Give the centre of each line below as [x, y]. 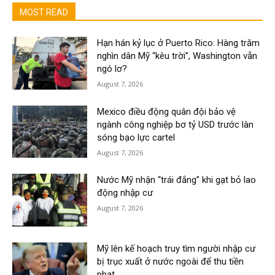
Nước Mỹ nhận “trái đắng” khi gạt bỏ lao [177, 180]
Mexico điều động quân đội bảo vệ [167, 111]
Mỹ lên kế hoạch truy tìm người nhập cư [176, 249]
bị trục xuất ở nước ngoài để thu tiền [171, 262]
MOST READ [44, 12]
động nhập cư [125, 193]
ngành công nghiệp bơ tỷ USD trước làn [176, 124]
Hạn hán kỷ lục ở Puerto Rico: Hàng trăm [179, 43]
